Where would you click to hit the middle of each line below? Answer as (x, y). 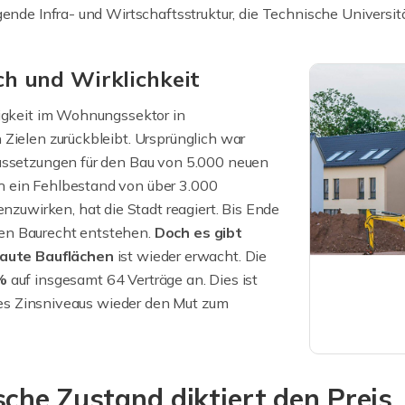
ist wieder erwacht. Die (190, 256)
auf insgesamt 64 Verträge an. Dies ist (132, 279)
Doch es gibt (198, 232)
